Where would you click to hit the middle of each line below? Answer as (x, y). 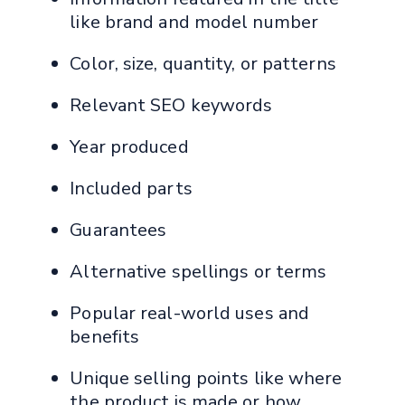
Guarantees (118, 231)
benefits (105, 337)
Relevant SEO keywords (171, 106)
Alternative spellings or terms (198, 272)
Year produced (129, 147)
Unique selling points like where (206, 379)
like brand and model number (194, 23)
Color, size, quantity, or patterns (203, 64)
